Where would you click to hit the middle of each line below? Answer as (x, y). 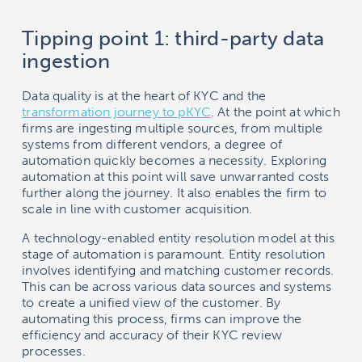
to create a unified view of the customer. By (152, 303)
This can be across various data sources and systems (177, 287)
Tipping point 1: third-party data (173, 39)
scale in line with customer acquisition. (137, 209)
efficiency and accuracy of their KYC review (152, 335)
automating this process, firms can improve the (162, 319)
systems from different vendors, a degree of (152, 145)
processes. (54, 351)
